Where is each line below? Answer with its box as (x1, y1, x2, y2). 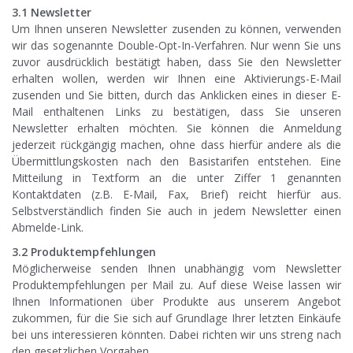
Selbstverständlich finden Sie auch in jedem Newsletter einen (12, 203, 341, 219)
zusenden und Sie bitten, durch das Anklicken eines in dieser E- (12, 87, 341, 103)
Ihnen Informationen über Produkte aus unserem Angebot (12, 294, 341, 310)
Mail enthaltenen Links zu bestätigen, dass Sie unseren (12, 104, 341, 120)
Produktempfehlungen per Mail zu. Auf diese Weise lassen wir (12, 277, 341, 293)
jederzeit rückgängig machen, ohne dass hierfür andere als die (12, 137, 341, 153)
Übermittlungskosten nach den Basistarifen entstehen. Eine (12, 154, 341, 169)
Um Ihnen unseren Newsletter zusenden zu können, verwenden (12, 21, 341, 37)
